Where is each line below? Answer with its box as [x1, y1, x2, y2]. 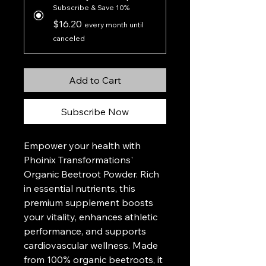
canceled [53, 34, 85, 43]
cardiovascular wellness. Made [24, 239, 158, 251]
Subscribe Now [61, 106, 129, 118]
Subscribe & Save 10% [53, 3, 129, 12]
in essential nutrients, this [24, 182, 135, 194]
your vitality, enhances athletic [24, 211, 157, 223]
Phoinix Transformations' [24, 154, 133, 166]
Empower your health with [24, 140, 141, 151]
